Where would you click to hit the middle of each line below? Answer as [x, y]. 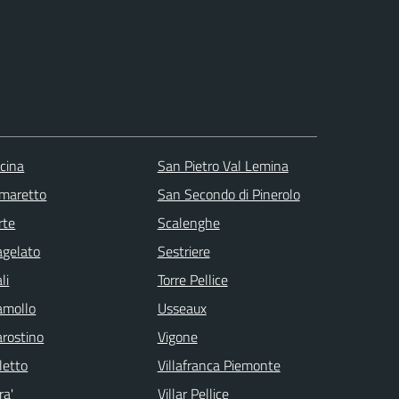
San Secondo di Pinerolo [228, 194]
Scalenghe [188, 222]
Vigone [177, 336]
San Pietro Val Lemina [223, 165]
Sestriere [183, 251]
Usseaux [182, 308]
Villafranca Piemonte [219, 365]
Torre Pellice [192, 279]
